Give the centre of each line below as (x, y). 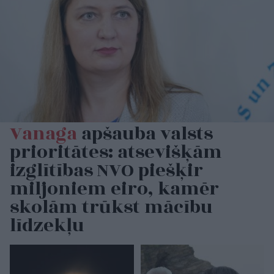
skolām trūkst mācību (111, 207)
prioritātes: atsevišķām (116, 152)
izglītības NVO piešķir (106, 170)
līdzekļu (47, 225)
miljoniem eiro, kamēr (114, 189)
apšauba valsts (145, 134)
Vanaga (43, 134)
